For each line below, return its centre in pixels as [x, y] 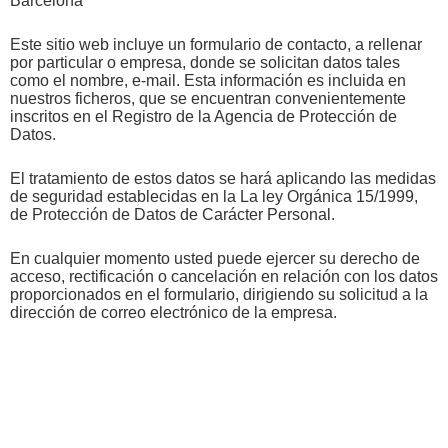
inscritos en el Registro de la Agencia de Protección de [203, 116]
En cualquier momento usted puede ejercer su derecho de [215, 258]
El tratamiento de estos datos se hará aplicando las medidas [223, 178]
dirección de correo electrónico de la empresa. [173, 312]
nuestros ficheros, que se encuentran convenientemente [208, 98]
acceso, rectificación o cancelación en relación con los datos [224, 276]
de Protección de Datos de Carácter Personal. [172, 214]
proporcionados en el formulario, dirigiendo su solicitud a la [219, 294]
